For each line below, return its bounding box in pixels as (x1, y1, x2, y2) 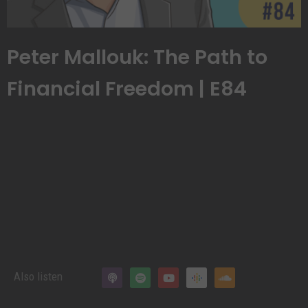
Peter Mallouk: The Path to (7, 43, 267, 71)
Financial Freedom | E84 (7, 75, 247, 102)
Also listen (14, 269, 63, 283)
